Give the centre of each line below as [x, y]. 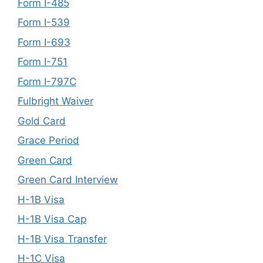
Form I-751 [43, 62]
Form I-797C [47, 81]
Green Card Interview [68, 180]
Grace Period [48, 140]
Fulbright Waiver [55, 101]
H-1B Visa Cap [52, 219]
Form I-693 [44, 42]
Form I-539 [44, 22]
